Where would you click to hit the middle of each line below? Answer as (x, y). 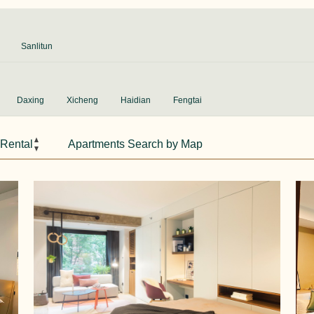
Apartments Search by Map (135, 144)
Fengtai (187, 101)
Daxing (30, 101)
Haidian (136, 101)
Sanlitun (37, 47)
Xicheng (82, 101)
